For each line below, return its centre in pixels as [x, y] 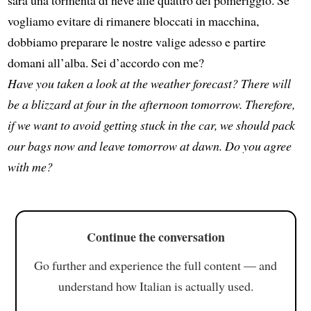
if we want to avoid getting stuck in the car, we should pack [151, 125]
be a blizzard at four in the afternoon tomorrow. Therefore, [151, 104]
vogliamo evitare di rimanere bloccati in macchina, [133, 20]
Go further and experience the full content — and [155, 265]
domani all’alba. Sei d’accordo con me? [106, 62]
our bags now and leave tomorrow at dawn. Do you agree [149, 145]
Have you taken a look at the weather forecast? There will [149, 83]
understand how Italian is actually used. [155, 286]
